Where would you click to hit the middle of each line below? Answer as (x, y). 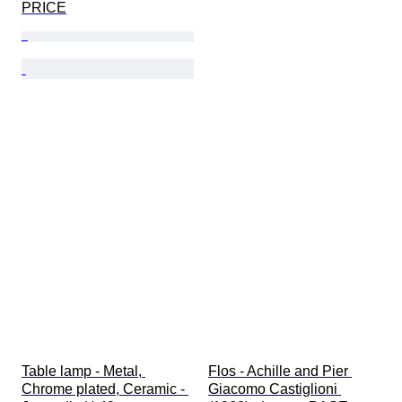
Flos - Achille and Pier (280, 371)
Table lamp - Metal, (83, 371)
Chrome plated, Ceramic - (105, 389)
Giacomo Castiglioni (275, 389)
